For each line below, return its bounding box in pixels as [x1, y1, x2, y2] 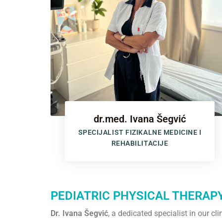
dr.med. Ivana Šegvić [94, 112, 186, 125]
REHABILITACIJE [111, 139, 168, 147]
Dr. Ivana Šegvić [51, 208, 108, 218]
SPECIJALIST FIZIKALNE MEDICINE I [78, 128, 202, 136]
